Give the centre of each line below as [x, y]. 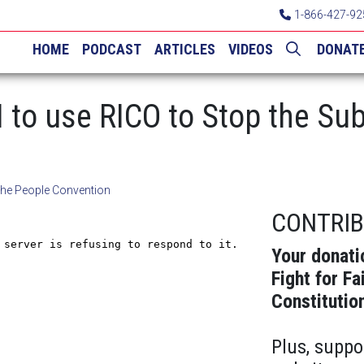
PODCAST [112, 49]
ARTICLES [185, 49]
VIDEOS [251, 49]
